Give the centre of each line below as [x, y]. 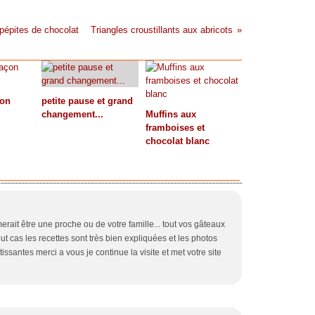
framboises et [175, 128]
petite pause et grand [87, 101]
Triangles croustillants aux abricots [161, 30]
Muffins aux [171, 114]
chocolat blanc [177, 141]
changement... [72, 114]
